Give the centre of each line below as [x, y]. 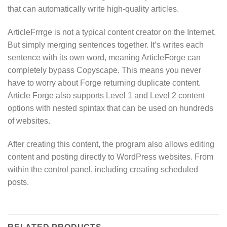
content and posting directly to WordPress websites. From [110, 157]
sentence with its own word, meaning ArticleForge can [104, 58]
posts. [18, 182]
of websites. [29, 121]
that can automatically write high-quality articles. [93, 9]
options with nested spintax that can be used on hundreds [110, 108]
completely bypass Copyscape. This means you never [104, 70]
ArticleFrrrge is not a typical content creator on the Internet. [112, 32]
